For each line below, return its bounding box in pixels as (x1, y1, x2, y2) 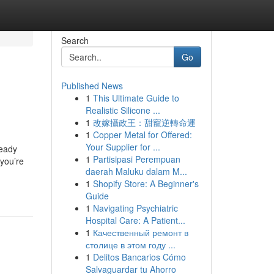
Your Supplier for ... (85, 141, 160, 153)
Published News (61, 80, 123, 92)
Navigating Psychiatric (92, 202, 178, 214)
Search (61, 34, 89, 46)
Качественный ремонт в (92, 226, 188, 239)
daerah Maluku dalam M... (85, 165, 187, 177)
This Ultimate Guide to (92, 92, 179, 104)
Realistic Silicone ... (85, 104, 160, 116)
